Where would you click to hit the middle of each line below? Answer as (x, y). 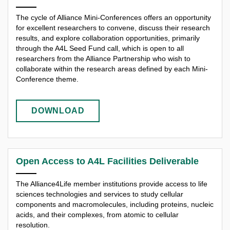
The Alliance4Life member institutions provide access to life (112, 184)
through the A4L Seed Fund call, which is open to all (100, 49)
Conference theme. (47, 79)
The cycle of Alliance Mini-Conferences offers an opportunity (113, 18)
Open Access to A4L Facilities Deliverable (107, 161)
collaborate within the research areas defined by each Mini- (112, 69)
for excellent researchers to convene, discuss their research (113, 28)
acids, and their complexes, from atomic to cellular (97, 214)
